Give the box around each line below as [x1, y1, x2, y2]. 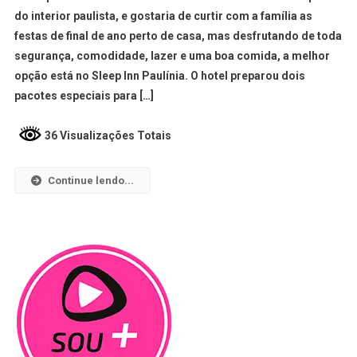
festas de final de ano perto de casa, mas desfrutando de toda [14, 29, 342, 43]
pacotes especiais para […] [14, 89, 154, 103]
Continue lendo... [47, 174, 134, 186]
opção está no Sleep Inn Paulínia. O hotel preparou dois [14, 69, 305, 83]
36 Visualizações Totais [41, 129, 171, 143]
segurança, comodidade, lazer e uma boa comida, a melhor [14, 49, 330, 63]
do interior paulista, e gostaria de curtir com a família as [14, 10, 312, 23]
